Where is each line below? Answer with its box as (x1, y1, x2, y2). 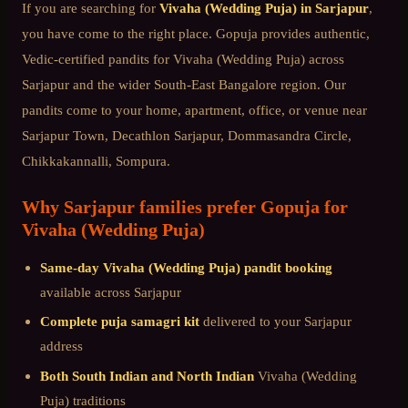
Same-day (40, 259, 103, 275)
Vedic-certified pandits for (22, 50, 173, 66)
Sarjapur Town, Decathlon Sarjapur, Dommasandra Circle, (22, 127, 352, 143)
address (40, 338, 83, 354)
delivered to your (199, 313, 304, 330)
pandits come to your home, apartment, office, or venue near (22, 101, 367, 117)
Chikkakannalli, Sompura (22, 152, 167, 168)
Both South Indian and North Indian (40, 367, 254, 383)
